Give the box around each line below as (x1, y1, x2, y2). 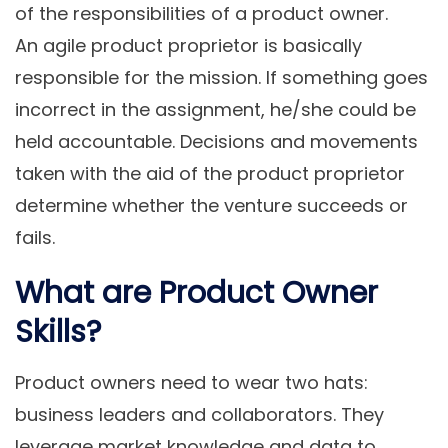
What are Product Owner (15, 272, 378, 315)
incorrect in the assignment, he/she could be (15, 97, 416, 123)
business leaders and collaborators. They (15, 402, 384, 428)
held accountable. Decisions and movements (15, 129, 418, 155)
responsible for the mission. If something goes (15, 65, 428, 91)
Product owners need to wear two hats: (15, 370, 368, 396)
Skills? (15, 311, 101, 354)
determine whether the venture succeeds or (15, 193, 408, 219)
